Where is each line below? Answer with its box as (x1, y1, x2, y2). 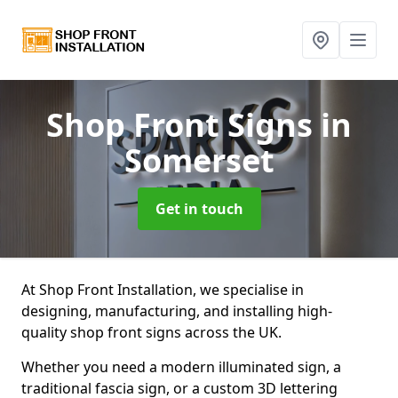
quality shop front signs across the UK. (21, 322, 285, 342)
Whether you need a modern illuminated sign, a (21, 357, 341, 377)
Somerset (123, 139, 275, 182)
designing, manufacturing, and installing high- (21, 301, 332, 321)
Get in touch (155, 199, 243, 219)
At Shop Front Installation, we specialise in (21, 280, 304, 299)
